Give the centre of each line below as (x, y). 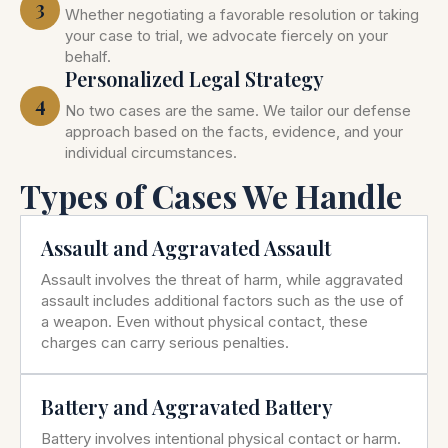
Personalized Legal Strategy (194, 78)
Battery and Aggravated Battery (187, 406)
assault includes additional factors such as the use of (222, 300)
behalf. (87, 56)
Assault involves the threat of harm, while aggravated (222, 279)
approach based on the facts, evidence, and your (233, 131)
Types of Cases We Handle (211, 195)
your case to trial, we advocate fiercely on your (226, 35)
